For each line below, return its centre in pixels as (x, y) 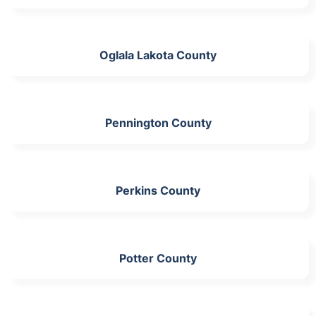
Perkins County (158, 190)
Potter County (158, 258)
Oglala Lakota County (158, 55)
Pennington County (158, 123)
